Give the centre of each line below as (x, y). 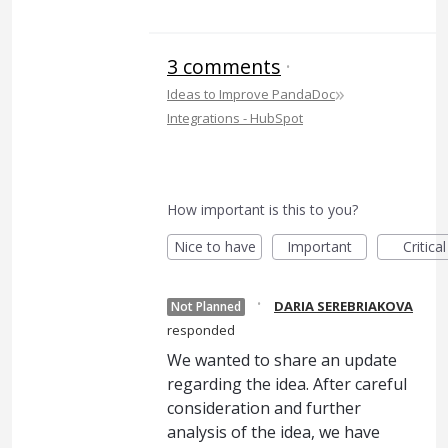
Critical (424, 246)
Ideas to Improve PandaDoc (251, 94)
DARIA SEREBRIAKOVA (343, 306)
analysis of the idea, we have (273, 432)
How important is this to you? (262, 209)
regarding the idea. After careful (287, 384)
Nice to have (214, 246)
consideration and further (264, 408)
